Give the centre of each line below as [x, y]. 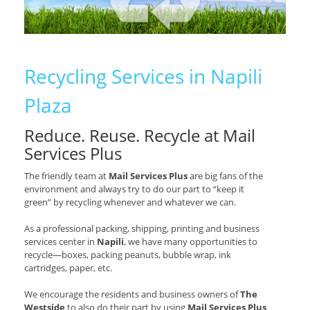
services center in [61, 242]
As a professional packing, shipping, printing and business [142, 229]
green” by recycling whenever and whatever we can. [130, 202]
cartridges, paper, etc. [68, 268]
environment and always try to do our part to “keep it [134, 189]
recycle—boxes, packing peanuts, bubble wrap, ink [128, 255]
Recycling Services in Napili [143, 76]
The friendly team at [66, 176]
